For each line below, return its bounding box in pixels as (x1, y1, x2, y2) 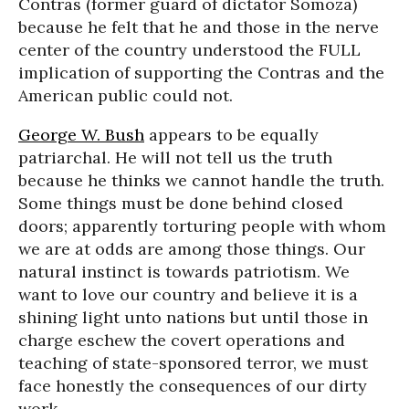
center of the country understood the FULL (18, 39, 361, 60)
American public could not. (18, 85, 233, 106)
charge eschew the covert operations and (18, 330, 345, 351)
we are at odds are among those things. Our (18, 238, 365, 259)
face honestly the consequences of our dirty (18, 375, 367, 396)
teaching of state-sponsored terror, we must (18, 352, 368, 373)
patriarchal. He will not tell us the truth (18, 147, 332, 168)
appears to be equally (144, 124, 319, 145)
